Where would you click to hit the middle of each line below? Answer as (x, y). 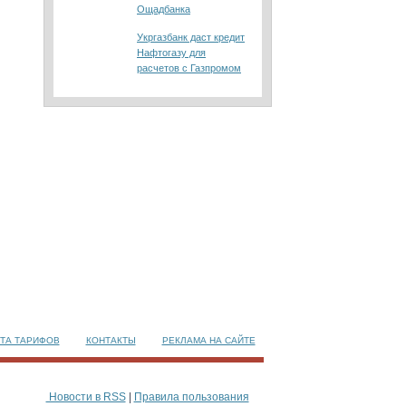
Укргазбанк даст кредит (191, 37)
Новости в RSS (86, 397)
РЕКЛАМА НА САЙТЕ (208, 340)
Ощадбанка (164, 9)
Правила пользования (191, 397)
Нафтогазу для (171, 53)
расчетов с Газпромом (189, 68)
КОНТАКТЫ (111, 340)
